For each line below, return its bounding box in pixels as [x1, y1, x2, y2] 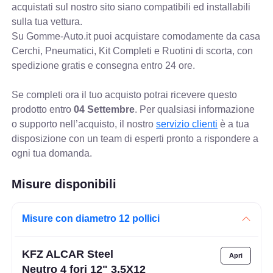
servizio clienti [156, 119, 218, 130]
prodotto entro [12, 104, 74, 115]
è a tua [218, 119, 250, 130]
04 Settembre [74, 104, 135, 115]
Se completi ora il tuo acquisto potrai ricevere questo [12, 90, 238, 101]
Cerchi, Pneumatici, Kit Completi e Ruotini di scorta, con [12, 46, 253, 57]
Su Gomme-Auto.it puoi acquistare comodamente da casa [12, 31, 261, 42]
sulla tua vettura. [12, 16, 83, 27]
